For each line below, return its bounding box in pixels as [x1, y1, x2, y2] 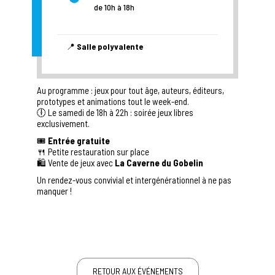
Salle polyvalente [77, 41, 143, 52]
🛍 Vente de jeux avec [37, 157, 115, 168]
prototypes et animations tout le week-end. [37, 95, 189, 107]
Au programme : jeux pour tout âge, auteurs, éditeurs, [37, 84, 224, 96]
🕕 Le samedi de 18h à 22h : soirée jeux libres [37, 106, 193, 118]
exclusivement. [37, 117, 90, 129]
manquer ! [37, 185, 72, 196]
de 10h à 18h [94, 1, 134, 12]
